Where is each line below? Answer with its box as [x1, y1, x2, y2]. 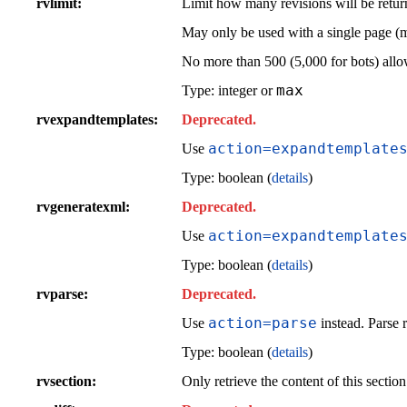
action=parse [208, 313, 317, 332]
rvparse [36, 285, 84, 302]
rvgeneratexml [36, 198, 125, 214]
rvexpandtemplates [36, 111, 154, 127]
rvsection [36, 372, 92, 389]
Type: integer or [182, 82, 276, 98]
